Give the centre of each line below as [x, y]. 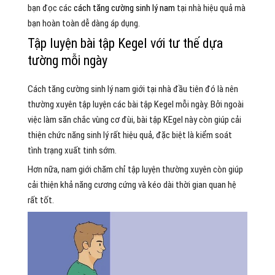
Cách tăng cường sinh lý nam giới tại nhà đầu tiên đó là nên [133, 89]
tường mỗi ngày [67, 60]
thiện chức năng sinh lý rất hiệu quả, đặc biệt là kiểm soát [130, 135]
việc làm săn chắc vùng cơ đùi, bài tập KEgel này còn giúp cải [134, 120]
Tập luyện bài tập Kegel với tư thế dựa [125, 43]
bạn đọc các [50, 8]
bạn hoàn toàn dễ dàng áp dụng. [83, 23]
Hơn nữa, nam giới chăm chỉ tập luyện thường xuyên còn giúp [135, 169]
